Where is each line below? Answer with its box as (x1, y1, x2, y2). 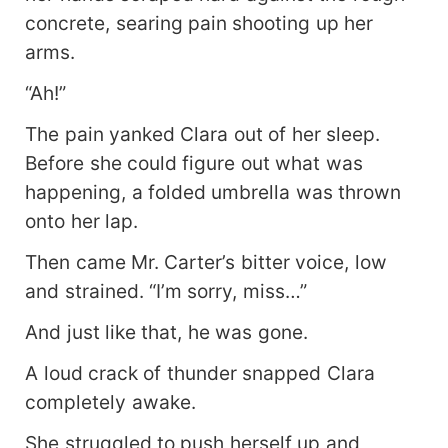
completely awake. (25, 389, 196, 414)
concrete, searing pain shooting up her (25, 11, 374, 36)
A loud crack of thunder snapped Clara (25, 360, 375, 385)
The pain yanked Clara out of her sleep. (25, 121, 381, 146)
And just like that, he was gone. (25, 319, 308, 344)
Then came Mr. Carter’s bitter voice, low (25, 249, 387, 274)
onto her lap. (25, 208, 138, 233)
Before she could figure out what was (25, 150, 363, 175)
